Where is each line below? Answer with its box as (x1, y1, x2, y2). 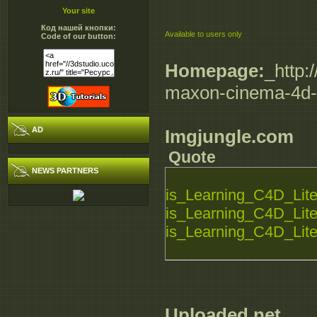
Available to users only (165, 30, 242, 39)
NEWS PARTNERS (32, 166, 98, 175)
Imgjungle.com (165, 126, 294, 148)
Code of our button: (41, 32, 116, 40)
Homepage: (165, 60, 265, 82)
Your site (62, 6, 95, 15)
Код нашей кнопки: (41, 23, 116, 32)
